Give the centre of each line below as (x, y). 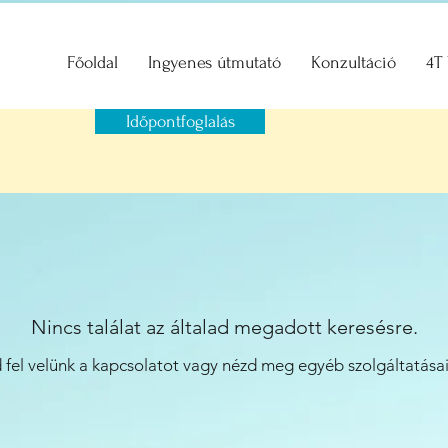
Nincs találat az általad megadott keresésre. (224, 327)
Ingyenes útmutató (214, 62)
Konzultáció (353, 62)
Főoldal (92, 62)
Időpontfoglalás (180, 121)
